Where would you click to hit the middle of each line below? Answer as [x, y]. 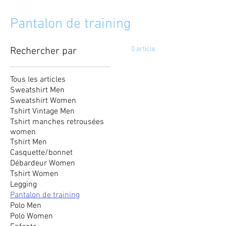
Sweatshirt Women [43, 101]
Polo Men [26, 206]
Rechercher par [43, 51]
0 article [143, 49]
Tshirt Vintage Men [42, 111]
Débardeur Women [43, 163]
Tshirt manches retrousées [57, 122]
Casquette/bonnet [41, 153]
